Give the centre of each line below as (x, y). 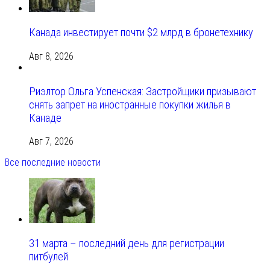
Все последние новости (53, 163)
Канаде (45, 118)
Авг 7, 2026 (51, 142)
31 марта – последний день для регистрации (127, 244)
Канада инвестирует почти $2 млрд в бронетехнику (141, 33)
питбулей (49, 257)
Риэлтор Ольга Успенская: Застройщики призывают (143, 91)
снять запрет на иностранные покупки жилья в (130, 105)
